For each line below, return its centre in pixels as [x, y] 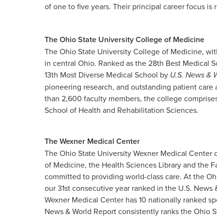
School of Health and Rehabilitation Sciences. [122, 110]
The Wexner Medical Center [92, 141]
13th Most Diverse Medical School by [107, 75]
